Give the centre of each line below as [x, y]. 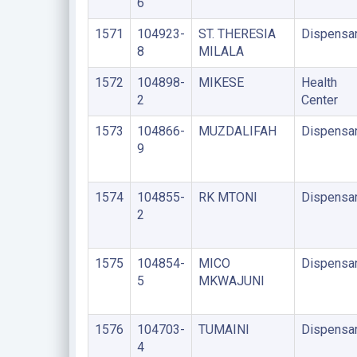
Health [319, 82]
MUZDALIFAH [237, 131]
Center [319, 100]
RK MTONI [228, 197]
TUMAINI [224, 330]
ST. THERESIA [237, 34]
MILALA [221, 51]
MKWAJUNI [231, 281]
